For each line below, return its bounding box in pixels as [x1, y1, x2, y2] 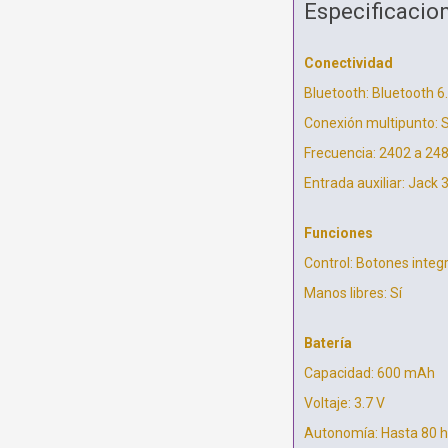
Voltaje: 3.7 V [303, 395, 385, 412]
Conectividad [303, 55, 393, 72]
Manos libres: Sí [303, 285, 402, 302]
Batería [303, 335, 352, 352]
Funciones [303, 225, 373, 242]
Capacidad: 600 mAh [303, 365, 435, 382]
